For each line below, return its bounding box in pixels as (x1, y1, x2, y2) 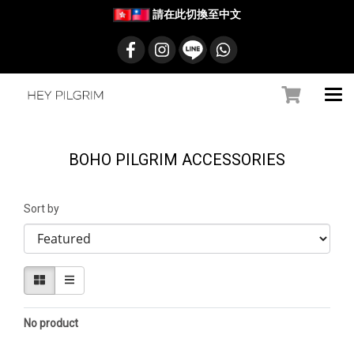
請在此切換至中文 (153, 8, 241, 21)
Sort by (24, 202, 66, 215)
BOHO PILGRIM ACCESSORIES (69, 150, 285, 169)
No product (24, 317, 78, 330)
